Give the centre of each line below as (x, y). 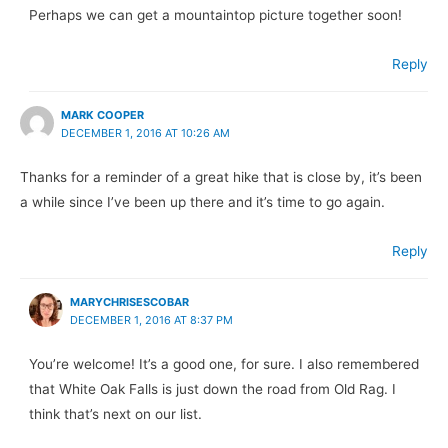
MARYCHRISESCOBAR (130, 301)
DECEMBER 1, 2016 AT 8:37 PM (152, 319)
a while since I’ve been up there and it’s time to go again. (202, 202)
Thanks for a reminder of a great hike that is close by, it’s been (221, 177)
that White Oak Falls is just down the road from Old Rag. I (213, 389)
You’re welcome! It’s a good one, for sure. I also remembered (224, 364)
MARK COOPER (103, 114)
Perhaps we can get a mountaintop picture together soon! (216, 15)
